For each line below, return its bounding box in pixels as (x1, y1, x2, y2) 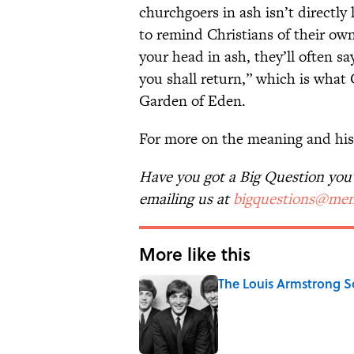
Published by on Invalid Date (217, 291, 346, 307)
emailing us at (139, 188, 233, 210)
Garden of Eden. (139, 90, 246, 112)
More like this (139, 241, 250, 267)
